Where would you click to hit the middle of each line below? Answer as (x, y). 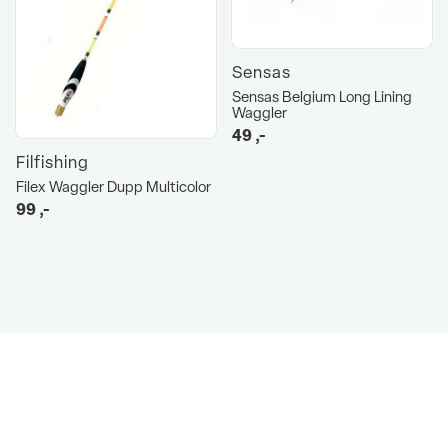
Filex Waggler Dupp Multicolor (113, 187)
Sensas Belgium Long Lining (322, 97)
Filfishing (52, 162)
